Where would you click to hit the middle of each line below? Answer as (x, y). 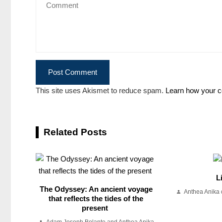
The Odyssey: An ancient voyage (96, 189)
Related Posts (75, 132)
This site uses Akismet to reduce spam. (101, 91)
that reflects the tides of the (96, 199)
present (96, 208)
